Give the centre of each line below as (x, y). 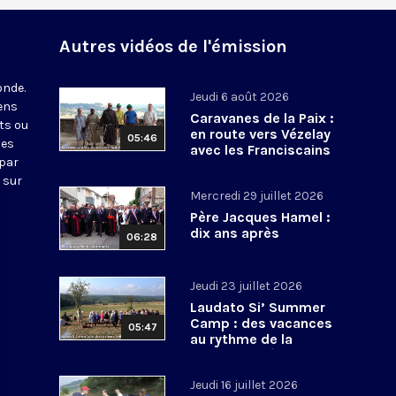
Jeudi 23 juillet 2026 (247, 286)
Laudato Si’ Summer (258, 307)
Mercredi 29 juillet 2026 (257, 195)
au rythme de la (242, 339)
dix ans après (235, 232)
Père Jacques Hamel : (261, 217)
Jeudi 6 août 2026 (240, 96)
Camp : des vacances (262, 323)
